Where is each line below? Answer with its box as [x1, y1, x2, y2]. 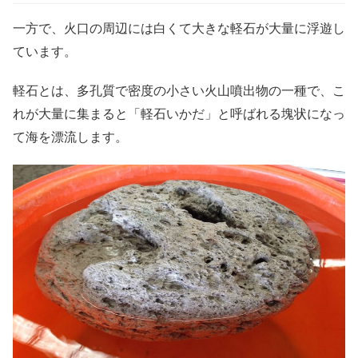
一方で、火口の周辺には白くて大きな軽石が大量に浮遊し [13, 20, 345, 37]
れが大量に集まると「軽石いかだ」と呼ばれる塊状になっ [13, 105, 345, 122]
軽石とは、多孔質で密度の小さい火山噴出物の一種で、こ [13, 82, 345, 99]
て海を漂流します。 [13, 129, 128, 145]
